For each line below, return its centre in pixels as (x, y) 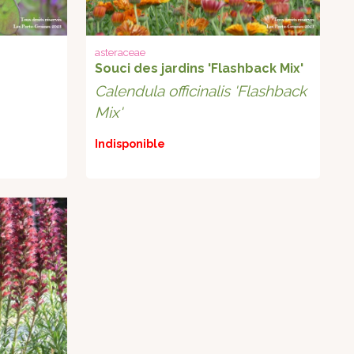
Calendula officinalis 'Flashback (201, 91)
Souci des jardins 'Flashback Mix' (200, 69)
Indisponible (130, 144)
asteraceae (121, 53)
